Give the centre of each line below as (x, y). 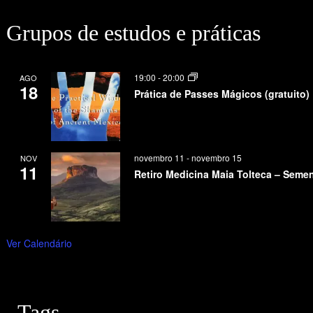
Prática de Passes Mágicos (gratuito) (221, 93)
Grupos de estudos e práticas (133, 32)
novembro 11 (159, 157)
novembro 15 (216, 157)
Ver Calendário (39, 243)
